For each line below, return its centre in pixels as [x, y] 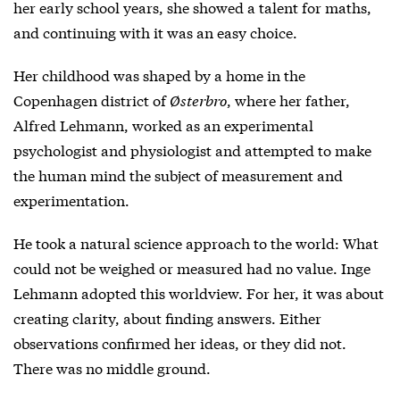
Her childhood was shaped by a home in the [159, 75]
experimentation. [71, 200]
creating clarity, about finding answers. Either [167, 318]
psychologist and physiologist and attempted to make [192, 150]
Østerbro [198, 100]
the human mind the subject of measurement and [178, 175]
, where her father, [288, 100]
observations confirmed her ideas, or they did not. [180, 343]
